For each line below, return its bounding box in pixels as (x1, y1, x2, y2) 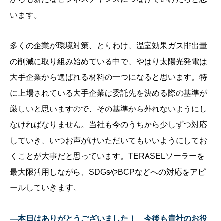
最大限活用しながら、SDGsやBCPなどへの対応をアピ (10, 168, 206, 177)
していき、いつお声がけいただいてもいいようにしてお (10, 136, 207, 145)
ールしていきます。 (10, 184, 81, 192)
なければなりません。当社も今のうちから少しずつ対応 (10, 120, 207, 129)
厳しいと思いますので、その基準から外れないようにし (10, 105, 207, 113)
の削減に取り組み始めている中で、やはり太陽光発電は (10, 57, 207, 66)
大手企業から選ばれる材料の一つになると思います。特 (10, 73, 207, 82)
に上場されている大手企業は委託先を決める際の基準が (10, 89, 207, 98)
